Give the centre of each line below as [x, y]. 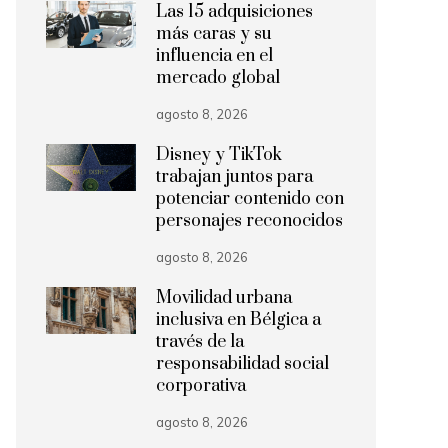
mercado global [218, 78]
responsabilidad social [242, 364]
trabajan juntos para [234, 177]
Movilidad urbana [224, 298]
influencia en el [214, 56]
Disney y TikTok [219, 155]
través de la [200, 342]
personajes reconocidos [249, 221]
